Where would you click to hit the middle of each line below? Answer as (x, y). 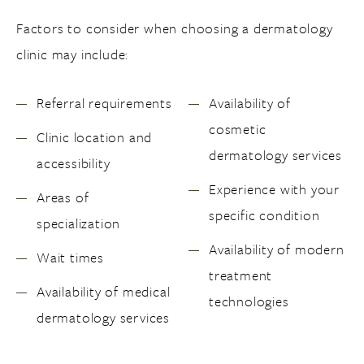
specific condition (264, 215)
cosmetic (238, 129)
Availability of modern (277, 249)
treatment (241, 275)
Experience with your (274, 189)
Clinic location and (95, 137)
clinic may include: (73, 54)
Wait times (70, 257)
